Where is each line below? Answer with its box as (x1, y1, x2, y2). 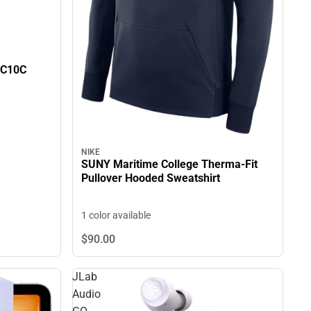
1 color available (81, 209, 151, 221)
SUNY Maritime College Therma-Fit (81, 157, 258, 171)
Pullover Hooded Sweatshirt (81, 171, 220, 185)
